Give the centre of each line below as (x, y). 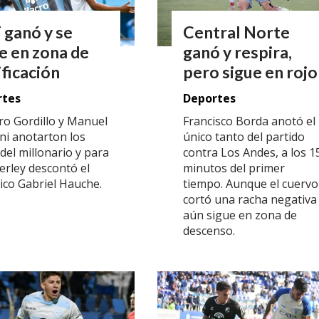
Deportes (209, 98)
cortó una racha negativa (250, 199)
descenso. (210, 230)
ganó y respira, (237, 52)
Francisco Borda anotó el (249, 121)
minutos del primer (234, 168)
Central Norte (236, 32)
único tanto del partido (244, 136)
